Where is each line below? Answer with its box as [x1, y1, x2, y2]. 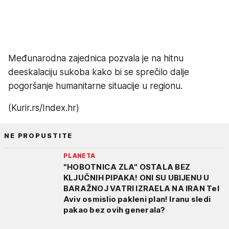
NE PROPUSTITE [4, 131, 73, 140]
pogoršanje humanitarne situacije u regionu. [8, 80, 182, 91]
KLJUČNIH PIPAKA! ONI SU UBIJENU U [63, 172, 210, 182]
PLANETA [63, 151, 96, 159]
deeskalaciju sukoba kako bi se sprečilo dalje [8, 66, 189, 77]
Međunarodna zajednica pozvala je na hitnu [8, 53, 184, 63]
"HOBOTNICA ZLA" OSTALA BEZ [63, 162, 190, 172]
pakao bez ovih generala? [63, 204, 166, 215]
